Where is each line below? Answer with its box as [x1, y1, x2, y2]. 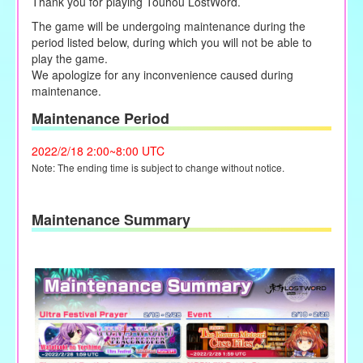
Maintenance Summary [31, 208, 190, 230]
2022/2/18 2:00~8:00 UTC [31, 143, 164, 160]
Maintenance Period [31, 107, 169, 129]
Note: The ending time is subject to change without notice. [31, 160, 284, 175]
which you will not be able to [168, 33, 312, 50]
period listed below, [31, 33, 133, 50]
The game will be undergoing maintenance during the [31, 17, 305, 34]
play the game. [31, 49, 108, 66]
